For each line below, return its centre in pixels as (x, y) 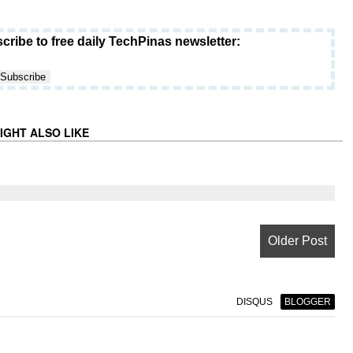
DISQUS (254, 302)
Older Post (297, 241)
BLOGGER (307, 302)
